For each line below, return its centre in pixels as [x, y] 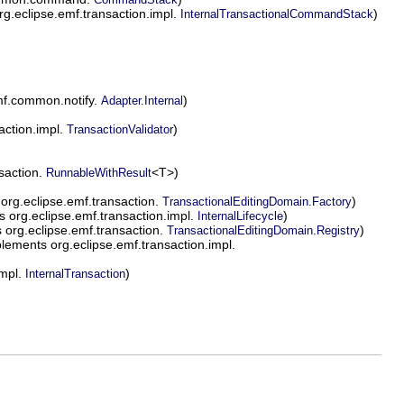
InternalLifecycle [240, 216]
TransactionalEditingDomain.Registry [263, 230]
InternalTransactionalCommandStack [277, 14]
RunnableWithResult [99, 173]
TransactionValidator [120, 129]
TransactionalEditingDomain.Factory [257, 202]
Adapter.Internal [142, 101]
